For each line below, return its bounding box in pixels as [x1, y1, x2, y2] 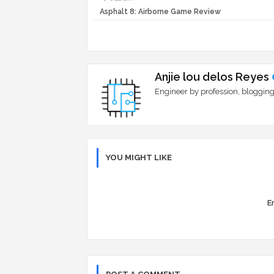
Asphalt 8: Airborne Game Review [100, 7, 221, 17]
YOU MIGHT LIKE [106, 153, 172, 163]
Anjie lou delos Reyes [155, 70, 269, 84]
